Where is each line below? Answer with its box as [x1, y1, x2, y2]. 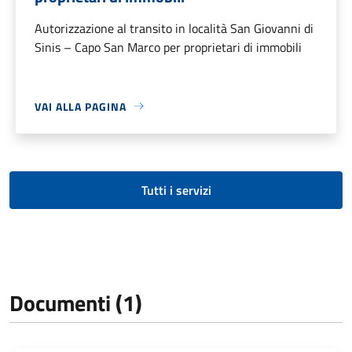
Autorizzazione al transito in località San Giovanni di [35, 18, 313, 38]
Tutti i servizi [141, 180, 211, 200]
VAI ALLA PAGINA [35, 97, 126, 115]
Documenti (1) [9, 285, 142, 320]
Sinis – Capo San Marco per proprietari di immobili [35, 37, 302, 57]
